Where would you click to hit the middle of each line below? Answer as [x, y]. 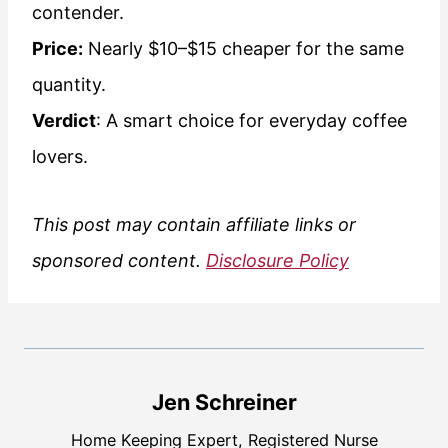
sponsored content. [119, 261]
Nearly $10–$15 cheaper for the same [243, 49]
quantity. [69, 85]
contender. [78, 13]
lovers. [60, 157]
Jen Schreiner [224, 402]
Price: [57, 49]
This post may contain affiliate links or [194, 225]
